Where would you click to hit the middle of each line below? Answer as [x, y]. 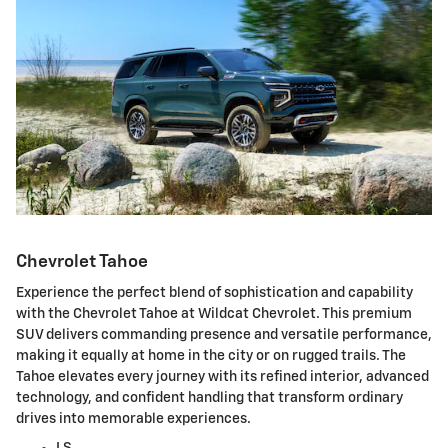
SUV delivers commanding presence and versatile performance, [224, 335]
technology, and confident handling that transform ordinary [209, 398]
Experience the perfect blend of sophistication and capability [214, 293]
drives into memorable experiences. [133, 419]
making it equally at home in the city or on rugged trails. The [211, 356]
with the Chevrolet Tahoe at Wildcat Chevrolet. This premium [214, 314]
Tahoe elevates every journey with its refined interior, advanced [222, 377]
